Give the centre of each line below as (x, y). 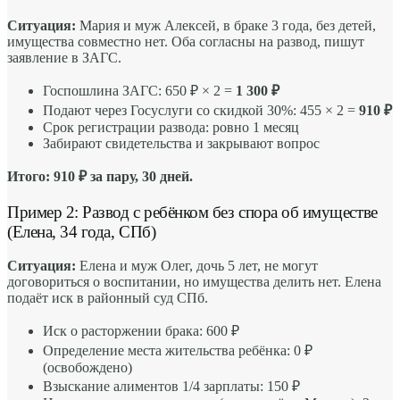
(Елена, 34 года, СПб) (82, 231)
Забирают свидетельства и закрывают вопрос (181, 143)
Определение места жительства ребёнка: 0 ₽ (178, 351)
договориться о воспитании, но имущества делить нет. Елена (194, 282)
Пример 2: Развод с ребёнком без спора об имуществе (192, 212)
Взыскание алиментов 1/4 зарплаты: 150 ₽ (171, 387)
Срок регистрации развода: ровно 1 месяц (171, 127)
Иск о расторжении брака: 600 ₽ (141, 331)
